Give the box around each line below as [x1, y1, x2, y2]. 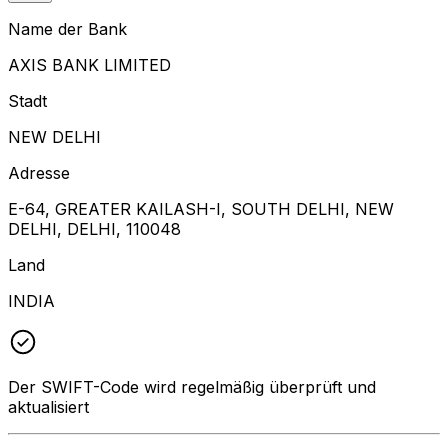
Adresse [8, 162, 70, 183]
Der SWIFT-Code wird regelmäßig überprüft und [8, 376, 376, 397]
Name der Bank [8, 18, 127, 39]
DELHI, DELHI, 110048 [8, 218, 181, 239]
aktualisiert [8, 396, 89, 417]
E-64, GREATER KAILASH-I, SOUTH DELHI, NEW [8, 198, 394, 219]
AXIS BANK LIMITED [8, 54, 171, 75]
